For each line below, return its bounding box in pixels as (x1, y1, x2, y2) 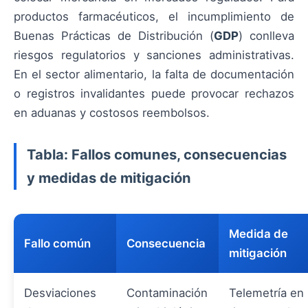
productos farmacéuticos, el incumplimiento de (14, 9, 294, 23)
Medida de (229, 226, 288, 241)
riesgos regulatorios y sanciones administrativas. (14, 47, 294, 62)
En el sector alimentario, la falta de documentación (14, 67, 294, 81)
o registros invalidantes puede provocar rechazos (14, 86, 294, 100)
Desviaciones (24, 285, 96, 300)
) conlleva (239, 28, 294, 43)
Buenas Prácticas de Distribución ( (14, 28, 214, 43)
